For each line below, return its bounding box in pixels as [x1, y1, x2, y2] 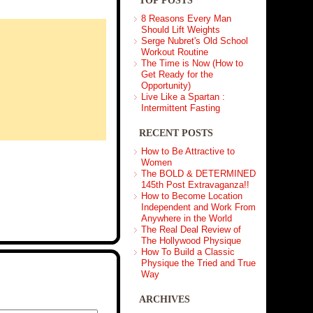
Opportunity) [140, 80, 191, 91]
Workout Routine [140, 47, 208, 57]
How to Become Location [140, 191, 242, 201]
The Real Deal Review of [140, 224, 241, 235]
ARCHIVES [138, 294, 190, 305]
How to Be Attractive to [140, 146, 235, 156]
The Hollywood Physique [140, 235, 241, 246]
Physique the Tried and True [140, 258, 256, 268]
